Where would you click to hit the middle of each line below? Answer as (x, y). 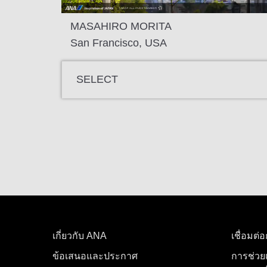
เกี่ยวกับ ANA (80, 235)
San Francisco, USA (119, 43)
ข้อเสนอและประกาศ (95, 256)
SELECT (97, 80)
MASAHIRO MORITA (121, 26)
